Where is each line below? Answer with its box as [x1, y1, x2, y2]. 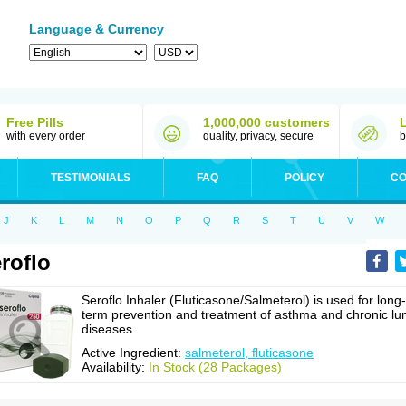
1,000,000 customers [203, 115, 330, 130]
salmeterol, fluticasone [185, 345, 314, 360]
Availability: [82, 360, 149, 374]
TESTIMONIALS [51, 171, 130, 184]
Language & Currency [29, 22, 164, 36]
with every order [6, 130, 85, 142]
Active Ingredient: [82, 345, 185, 360]
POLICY [285, 171, 324, 184]
